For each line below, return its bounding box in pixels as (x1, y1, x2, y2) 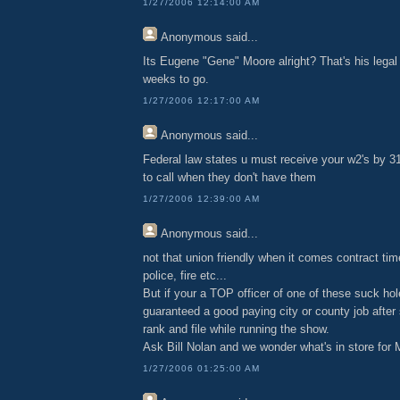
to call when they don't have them (143, 170, 316, 184)
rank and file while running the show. (143, 321, 329, 336)
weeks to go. (143, 71, 209, 86)
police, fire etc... (143, 268, 227, 282)
